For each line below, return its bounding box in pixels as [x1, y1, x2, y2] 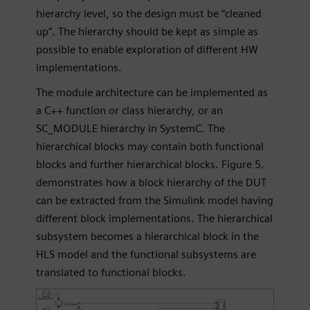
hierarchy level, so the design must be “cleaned [36, 7, 262, 21]
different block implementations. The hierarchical [36, 212, 273, 226]
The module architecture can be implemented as [36, 86, 268, 100]
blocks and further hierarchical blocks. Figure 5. [36, 158, 264, 172]
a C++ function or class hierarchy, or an [36, 104, 223, 118]
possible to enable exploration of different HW [36, 43, 258, 57]
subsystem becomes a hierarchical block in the [36, 230, 259, 244]
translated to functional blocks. [36, 266, 186, 280]
